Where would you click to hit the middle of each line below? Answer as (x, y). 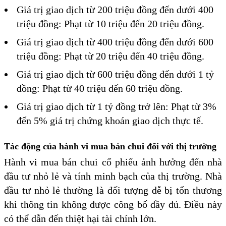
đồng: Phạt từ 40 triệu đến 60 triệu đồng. (100, 89)
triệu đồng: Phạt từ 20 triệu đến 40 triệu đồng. (110, 56)
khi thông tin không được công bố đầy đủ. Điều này (113, 205)
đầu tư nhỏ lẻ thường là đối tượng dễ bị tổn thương (113, 190)
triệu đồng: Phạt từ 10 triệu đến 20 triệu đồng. (110, 24)
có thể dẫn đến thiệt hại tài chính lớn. (80, 219)
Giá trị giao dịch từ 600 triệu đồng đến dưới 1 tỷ (115, 74)
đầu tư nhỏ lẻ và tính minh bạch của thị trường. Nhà (113, 176)
